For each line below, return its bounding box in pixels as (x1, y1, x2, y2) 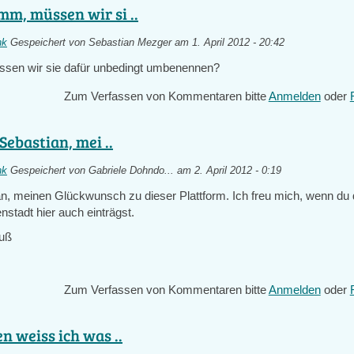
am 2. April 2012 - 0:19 (174, 165, 282, 176)
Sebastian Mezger (88, 37, 172, 48)
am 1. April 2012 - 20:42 (171, 37, 285, 48)
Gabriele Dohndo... (88, 165, 175, 176)
